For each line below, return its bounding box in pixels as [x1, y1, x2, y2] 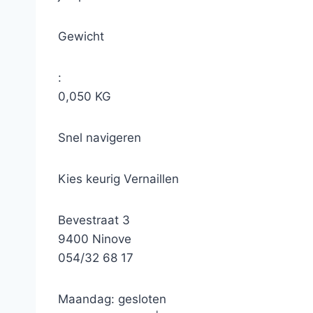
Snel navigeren [58, 131, 141, 145]
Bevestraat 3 [58, 213, 137, 227]
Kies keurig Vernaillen [58, 172, 179, 186]
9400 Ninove [58, 232, 145, 246]
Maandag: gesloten [58, 292, 166, 306]
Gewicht [58, 29, 115, 43]
